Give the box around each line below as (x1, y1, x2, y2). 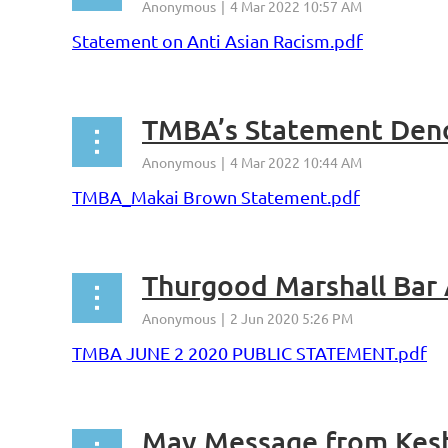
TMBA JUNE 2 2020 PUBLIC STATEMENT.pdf (72, 342, 427, 363)
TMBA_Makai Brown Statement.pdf (72, 186, 360, 207)
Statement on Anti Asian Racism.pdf (72, 30, 363, 51)
